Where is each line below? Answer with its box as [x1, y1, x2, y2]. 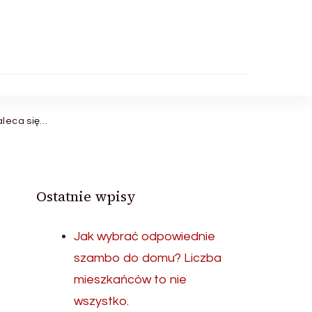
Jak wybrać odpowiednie [74, 230, 216, 243]
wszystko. [74, 295, 130, 308]
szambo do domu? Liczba [74, 251, 222, 265]
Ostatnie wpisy [36, 187, 136, 206]
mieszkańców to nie [74, 273, 187, 286]
